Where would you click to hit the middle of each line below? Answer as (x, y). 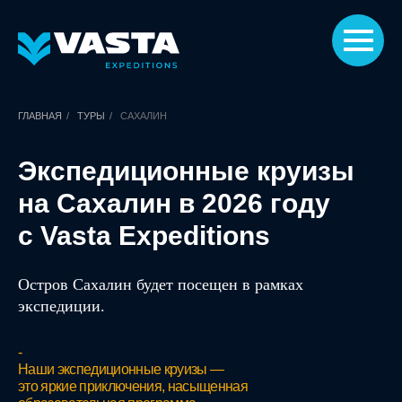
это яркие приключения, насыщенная (133, 386)
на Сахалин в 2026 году (174, 203)
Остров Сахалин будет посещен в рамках (161, 284)
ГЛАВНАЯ (40, 116)
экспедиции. (61, 306)
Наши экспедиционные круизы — (121, 369)
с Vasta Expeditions (144, 236)
